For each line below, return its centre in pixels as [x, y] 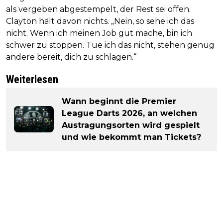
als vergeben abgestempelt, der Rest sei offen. [98, 9]
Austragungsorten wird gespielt [131, 125]
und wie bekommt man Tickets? [131, 137]
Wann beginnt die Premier [119, 101]
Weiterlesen [32, 79]
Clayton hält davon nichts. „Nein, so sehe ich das [100, 21]
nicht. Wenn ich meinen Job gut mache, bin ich [99, 33]
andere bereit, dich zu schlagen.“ [71, 57]
